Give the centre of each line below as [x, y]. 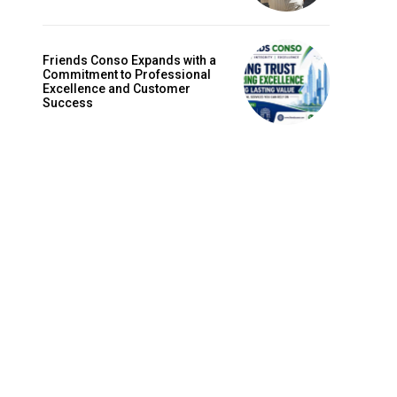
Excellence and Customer [117, 89]
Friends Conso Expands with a [129, 61]
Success [68, 103]
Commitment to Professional [127, 75]
